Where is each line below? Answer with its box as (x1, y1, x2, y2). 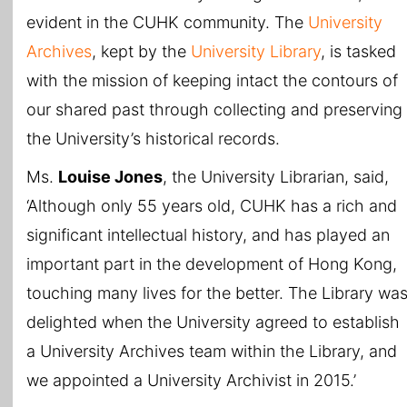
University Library (191, 42, 321, 61)
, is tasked (321, 42, 396, 61)
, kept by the (92, 42, 191, 61)
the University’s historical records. (26, 129, 280, 148)
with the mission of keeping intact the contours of (26, 71, 398, 90)
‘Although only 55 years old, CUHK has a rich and (26, 196, 397, 215)
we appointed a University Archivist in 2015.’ (26, 371, 356, 390)
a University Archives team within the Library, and (26, 342, 397, 361)
